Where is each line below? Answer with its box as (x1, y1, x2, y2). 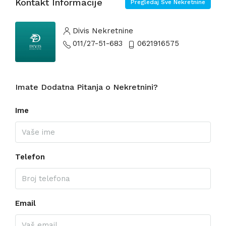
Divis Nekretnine (73, 26, 133, 35)
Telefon (15, 152, 45, 161)
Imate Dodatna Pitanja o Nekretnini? (15, 82, 158, 92)
